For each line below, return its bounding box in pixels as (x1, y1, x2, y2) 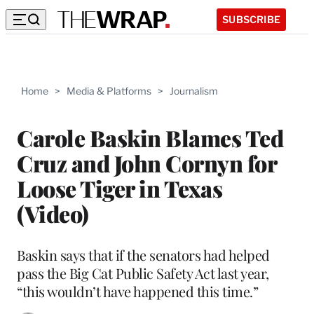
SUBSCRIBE (222, 13, 280, 25)
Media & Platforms (67, 85, 151, 97)
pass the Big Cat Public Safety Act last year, (17, 263, 269, 282)
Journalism (170, 85, 218, 97)
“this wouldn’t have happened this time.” (17, 281, 258, 301)
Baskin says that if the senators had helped (17, 245, 270, 264)
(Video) (17, 198, 89, 228)
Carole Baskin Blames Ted (17, 122, 283, 153)
